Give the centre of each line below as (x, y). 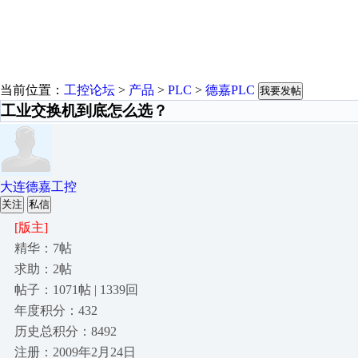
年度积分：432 (56, 310)
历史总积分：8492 (66, 331)
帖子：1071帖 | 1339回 (76, 290)
